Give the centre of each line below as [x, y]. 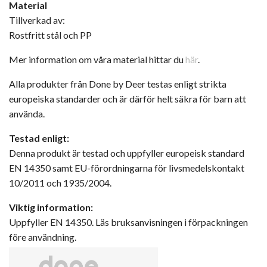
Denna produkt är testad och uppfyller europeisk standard [127, 153]
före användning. [43, 237]
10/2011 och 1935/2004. [60, 182]
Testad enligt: [39, 138]
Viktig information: [51, 207]
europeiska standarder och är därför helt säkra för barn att [128, 98]
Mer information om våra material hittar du [97, 59]
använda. [27, 113]
